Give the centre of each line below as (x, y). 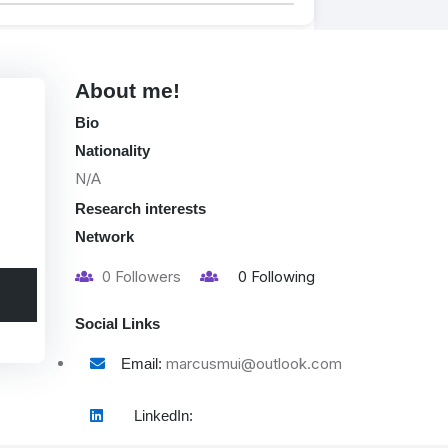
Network (104, 237)
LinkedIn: (163, 416)
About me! (127, 91)
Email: (141, 364)
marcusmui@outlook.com (254, 364)
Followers (148, 277)
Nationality (112, 151)
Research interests (140, 209)
